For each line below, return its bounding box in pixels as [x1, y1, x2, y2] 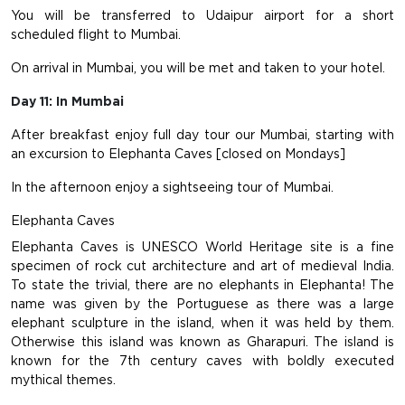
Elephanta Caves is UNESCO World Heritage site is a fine [11, 240, 394, 255]
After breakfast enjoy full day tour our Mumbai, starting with [11, 127, 394, 143]
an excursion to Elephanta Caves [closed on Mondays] [11, 146, 345, 162]
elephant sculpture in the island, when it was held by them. [11, 316, 394, 331]
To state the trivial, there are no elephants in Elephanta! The [11, 278, 394, 293]
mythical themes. [11, 372, 116, 388]
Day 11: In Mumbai [11, 94, 124, 109]
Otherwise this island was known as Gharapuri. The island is [11, 334, 394, 350]
